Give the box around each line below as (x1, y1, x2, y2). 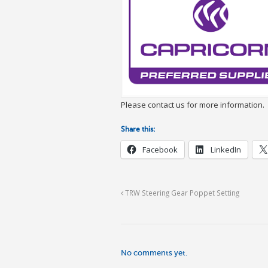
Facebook (142, 144, 178, 155)
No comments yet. (121, 248, 187, 257)
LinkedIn (211, 144, 241, 155)
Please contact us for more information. (121, 99, 264, 110)
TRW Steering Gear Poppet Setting (123, 187, 239, 197)
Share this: (121, 124, 156, 133)
